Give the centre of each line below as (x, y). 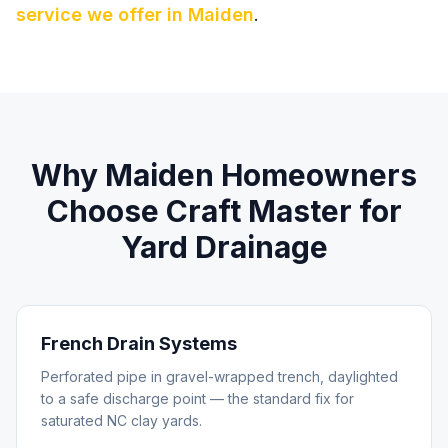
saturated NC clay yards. (121, 420)
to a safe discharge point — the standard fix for (197, 398)
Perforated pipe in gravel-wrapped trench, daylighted (219, 376)
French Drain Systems (139, 343)
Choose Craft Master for (224, 211)
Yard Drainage (224, 247)
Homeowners (315, 175)
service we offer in (102, 14)
